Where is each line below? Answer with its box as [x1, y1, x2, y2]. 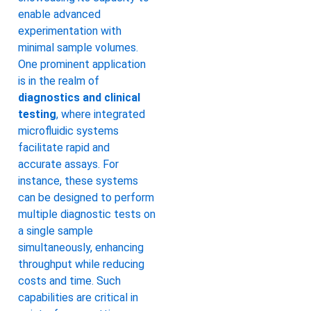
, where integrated [56, 108, 145, 121]
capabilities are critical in [18, 291, 138, 305]
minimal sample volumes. [18, 41, 138, 55]
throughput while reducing [18, 258, 144, 271]
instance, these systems [18, 174, 138, 188]
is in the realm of [18, 74, 99, 88]
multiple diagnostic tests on [18, 208, 155, 221]
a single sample [18, 224, 93, 238]
